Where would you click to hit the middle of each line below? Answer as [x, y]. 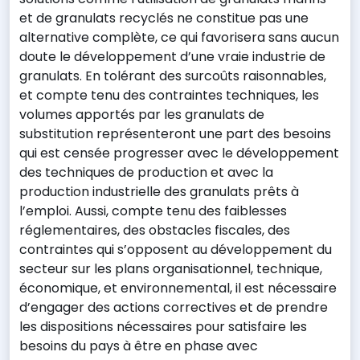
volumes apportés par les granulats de [142, 115]
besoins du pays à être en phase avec [139, 346]
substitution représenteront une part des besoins [175, 134]
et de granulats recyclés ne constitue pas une [164, 18]
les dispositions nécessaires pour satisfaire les [163, 327]
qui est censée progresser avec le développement [179, 153]
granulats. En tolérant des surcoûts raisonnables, [173, 76]
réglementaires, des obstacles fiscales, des [155, 230]
